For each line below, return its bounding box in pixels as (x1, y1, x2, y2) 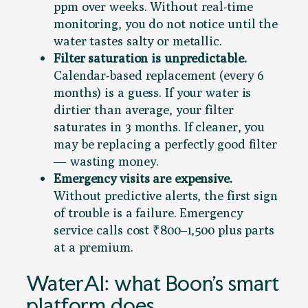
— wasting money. (54, 153, 159, 168)
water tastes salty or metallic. (54, 32, 222, 48)
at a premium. (54, 239, 133, 254)
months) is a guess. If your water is (54, 84, 252, 100)
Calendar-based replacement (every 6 (54, 67, 264, 82)
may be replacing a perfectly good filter (54, 135, 277, 151)
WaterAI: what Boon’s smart (26, 269, 280, 296)
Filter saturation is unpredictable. (54, 49, 247, 65)
